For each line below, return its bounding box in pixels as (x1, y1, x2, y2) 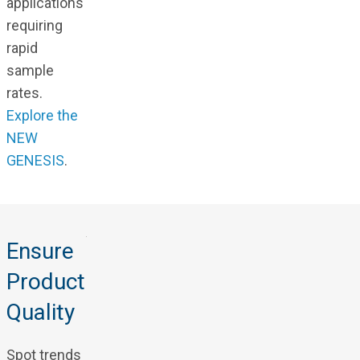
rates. (6, 84, 43, 102)
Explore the (6, 107, 78, 125)
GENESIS (6, 152, 64, 170)
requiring (6, 17, 63, 35)
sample (6, 62, 54, 80)
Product (6, 268, 85, 296)
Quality (6, 299, 75, 326)
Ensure (6, 238, 74, 265)
